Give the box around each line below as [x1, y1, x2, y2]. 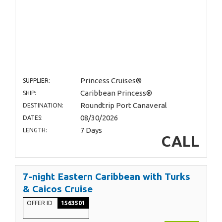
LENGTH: [23, 126, 47, 133]
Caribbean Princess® [80, 88, 152, 97]
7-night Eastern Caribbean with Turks [23, 170, 190, 182]
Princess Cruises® [80, 76, 142, 85]
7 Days [80, 125, 102, 134]
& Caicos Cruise [23, 183, 93, 194]
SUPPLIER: [23, 77, 50, 84]
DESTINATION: [23, 102, 63, 109]
